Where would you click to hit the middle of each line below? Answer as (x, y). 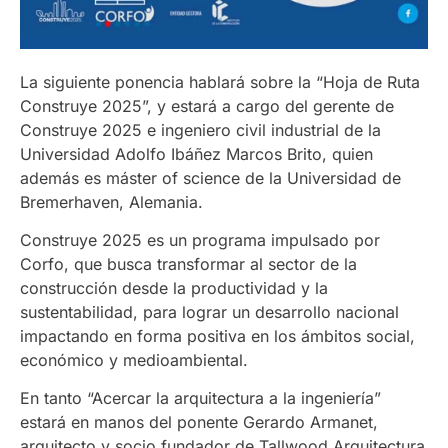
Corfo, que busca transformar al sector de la (188, 263)
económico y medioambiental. (134, 359)
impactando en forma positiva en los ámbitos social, (217, 335)
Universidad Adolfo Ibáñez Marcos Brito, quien (196, 153)
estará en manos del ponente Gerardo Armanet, (199, 422)
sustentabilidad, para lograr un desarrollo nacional (209, 311)
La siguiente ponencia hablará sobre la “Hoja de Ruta (220, 81)
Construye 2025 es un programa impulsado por (200, 239)
